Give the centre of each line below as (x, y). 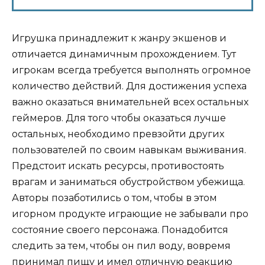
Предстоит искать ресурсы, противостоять (118, 166)
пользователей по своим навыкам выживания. (129, 150)
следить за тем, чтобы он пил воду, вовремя (121, 246)
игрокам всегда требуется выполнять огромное (131, 70)
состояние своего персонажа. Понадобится (120, 230)
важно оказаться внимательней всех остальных (130, 102)
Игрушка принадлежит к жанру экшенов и (119, 38)
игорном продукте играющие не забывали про (130, 214)
